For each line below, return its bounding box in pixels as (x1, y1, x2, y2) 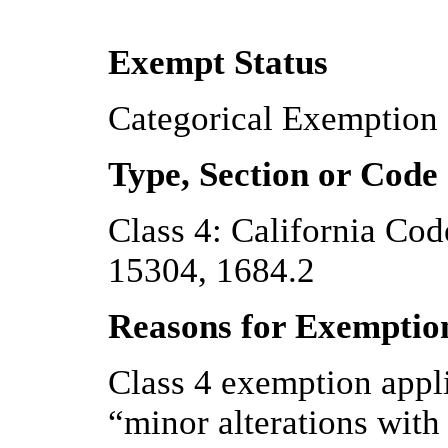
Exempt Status (108, 43, 328, 83)
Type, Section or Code (108, 155, 438, 195)
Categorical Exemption (108, 99, 438, 139)
